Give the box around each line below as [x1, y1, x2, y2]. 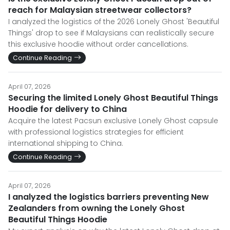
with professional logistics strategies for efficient [8, 127, 184, 137]
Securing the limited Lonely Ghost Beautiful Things [8, 92, 218, 104]
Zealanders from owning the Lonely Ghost [8, 202, 185, 214]
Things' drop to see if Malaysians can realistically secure [8, 28, 214, 38]
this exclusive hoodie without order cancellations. [8, 39, 188, 49]
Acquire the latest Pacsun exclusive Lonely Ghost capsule [8, 116, 218, 126]
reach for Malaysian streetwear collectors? [8, 4, 191, 16]
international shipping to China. [8, 138, 123, 148]
